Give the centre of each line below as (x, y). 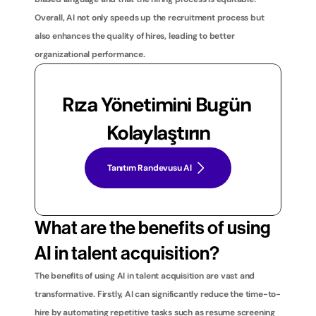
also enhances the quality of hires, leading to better (135, 36)
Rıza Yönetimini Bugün (157, 105)
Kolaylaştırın (158, 133)
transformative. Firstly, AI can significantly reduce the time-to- (158, 294)
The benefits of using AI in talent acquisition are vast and (145, 276)
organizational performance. (90, 54)
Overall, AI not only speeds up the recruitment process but (150, 18)
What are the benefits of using (153, 229)
